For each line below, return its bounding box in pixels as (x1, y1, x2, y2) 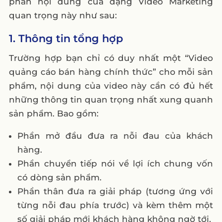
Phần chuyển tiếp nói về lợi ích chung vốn (17, 158, 214, 168)
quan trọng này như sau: (8, 10, 117, 20)
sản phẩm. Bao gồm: (8, 108, 99, 118)
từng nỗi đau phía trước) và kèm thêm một (17, 200, 214, 210)
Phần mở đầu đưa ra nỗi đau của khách (17, 130, 214, 141)
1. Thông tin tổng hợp (8, 32, 123, 45)
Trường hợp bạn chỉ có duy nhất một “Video (8, 53, 214, 63)
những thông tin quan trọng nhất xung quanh (8, 94, 214, 105)
